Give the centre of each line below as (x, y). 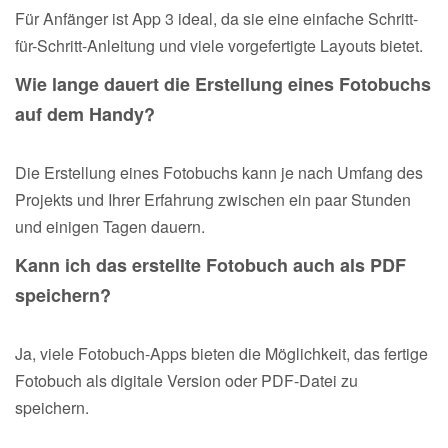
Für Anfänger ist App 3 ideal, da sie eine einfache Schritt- (216, 18)
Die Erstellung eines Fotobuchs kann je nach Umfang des (219, 172)
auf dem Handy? (85, 113)
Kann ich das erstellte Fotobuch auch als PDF (210, 264)
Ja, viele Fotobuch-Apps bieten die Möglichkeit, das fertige (221, 353)
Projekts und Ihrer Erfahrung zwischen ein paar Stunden (213, 199)
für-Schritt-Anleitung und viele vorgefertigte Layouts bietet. (219, 45)
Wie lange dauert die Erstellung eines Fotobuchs (223, 83)
